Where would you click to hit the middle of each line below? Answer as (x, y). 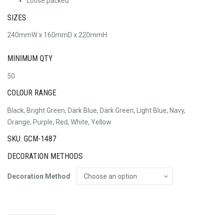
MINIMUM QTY (30, 59)
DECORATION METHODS (45, 156)
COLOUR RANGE (32, 93)
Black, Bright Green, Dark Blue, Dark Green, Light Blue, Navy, (96, 110)
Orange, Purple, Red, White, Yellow (59, 122)
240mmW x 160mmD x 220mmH (57, 35)
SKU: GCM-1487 (32, 139)
